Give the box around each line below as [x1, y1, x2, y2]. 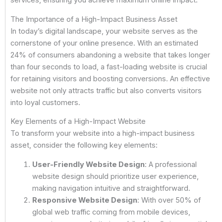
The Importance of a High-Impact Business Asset [10, 14, 177, 24]
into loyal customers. [10, 98, 80, 107]
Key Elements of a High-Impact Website [10, 117, 146, 126]
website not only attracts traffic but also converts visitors [10, 86, 202, 95]
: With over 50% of [137, 195, 201, 205]
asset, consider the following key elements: [10, 141, 158, 150]
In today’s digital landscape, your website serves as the [10, 26, 198, 36]
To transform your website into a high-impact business [10, 129, 195, 138]
